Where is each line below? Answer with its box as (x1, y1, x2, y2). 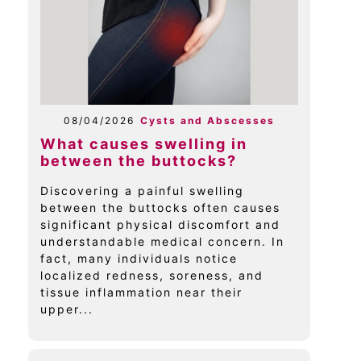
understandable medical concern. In (40, 234, 284, 249)
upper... (40, 302, 93, 317)
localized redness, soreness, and (40, 268, 263, 283)
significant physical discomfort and (40, 218, 280, 232)
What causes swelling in (40, 135, 247, 153)
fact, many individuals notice (40, 251, 238, 266)
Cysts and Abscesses (140, 114, 275, 127)
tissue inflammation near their (40, 285, 243, 300)
